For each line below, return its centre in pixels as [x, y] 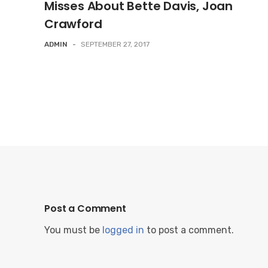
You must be [73, 230]
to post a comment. [189, 230]
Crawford [73, 24]
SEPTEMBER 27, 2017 [115, 44]
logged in [123, 230]
